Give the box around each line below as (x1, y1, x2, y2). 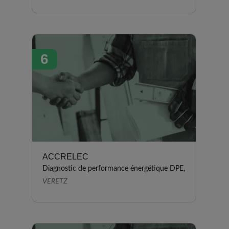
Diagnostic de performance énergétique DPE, (42, 165, 185, 172)
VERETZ (42, 178, 67, 185)
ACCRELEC (42, 152, 88, 161)
